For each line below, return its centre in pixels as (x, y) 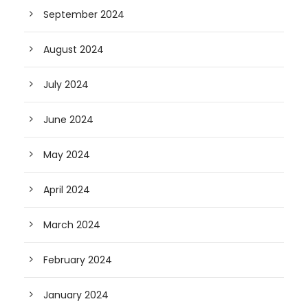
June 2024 (68, 120)
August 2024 (74, 49)
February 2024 (78, 260)
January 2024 (76, 295)
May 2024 (67, 155)
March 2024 (72, 225)
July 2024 (66, 85)
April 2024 (67, 190)
